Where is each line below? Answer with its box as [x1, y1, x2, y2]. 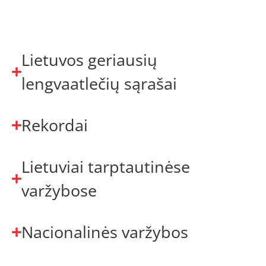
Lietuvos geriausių [21, 49, 157, 71]
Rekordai [21, 114, 88, 136]
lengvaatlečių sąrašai [21, 72, 177, 94]
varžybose [21, 179, 97, 201]
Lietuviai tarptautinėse [21, 156, 190, 178]
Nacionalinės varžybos [21, 221, 188, 243]
